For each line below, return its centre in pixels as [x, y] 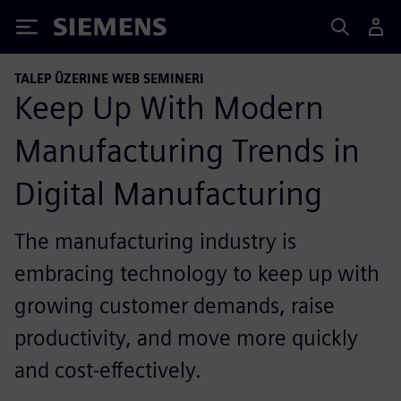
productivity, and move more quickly [186, 337]
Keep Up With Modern [169, 107]
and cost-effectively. [108, 370]
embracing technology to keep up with [197, 273]
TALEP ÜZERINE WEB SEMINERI [109, 78]
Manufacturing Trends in [187, 150]
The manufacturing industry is [155, 241]
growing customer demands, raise [175, 305]
